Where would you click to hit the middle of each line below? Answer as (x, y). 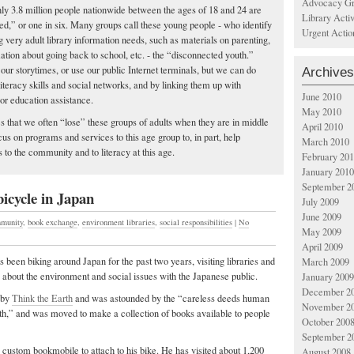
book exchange (53, 222)
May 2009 (322, 232)
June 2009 (322, 217)
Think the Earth (42, 298)
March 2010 (326, 142)
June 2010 (322, 97)
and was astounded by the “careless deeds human (171, 298)
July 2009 (320, 202)
